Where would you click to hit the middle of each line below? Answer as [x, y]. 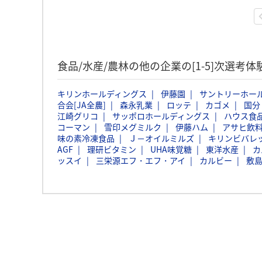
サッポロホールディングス [161, 116]
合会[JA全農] [82, 105]
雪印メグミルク [133, 127]
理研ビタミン [112, 149]
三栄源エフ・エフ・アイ [141, 160]
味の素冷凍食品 [86, 138]
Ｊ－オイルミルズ [161, 138]
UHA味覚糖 [171, 149]
